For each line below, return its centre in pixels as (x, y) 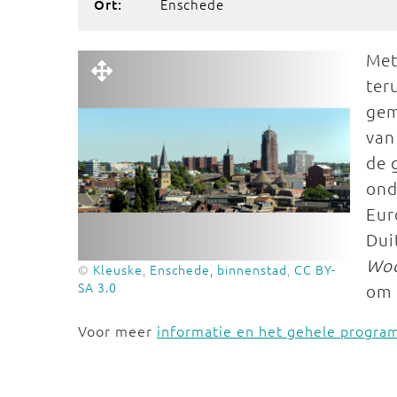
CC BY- (315, 269)
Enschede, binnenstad (218, 269)
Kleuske (118, 269)
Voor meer (117, 331)
